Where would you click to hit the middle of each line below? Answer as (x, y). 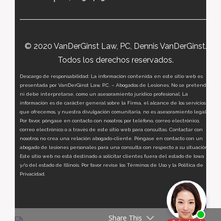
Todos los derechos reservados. (115, 60)
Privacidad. (33, 174)
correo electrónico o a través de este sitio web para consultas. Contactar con (111, 129)
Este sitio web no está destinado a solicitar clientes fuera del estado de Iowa (112, 156)
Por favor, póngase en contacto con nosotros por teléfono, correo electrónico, (110, 121)
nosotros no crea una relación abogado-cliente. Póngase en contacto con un (111, 138)
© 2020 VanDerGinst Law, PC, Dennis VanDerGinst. (115, 46)
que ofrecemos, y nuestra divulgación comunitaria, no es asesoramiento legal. (113, 112)
